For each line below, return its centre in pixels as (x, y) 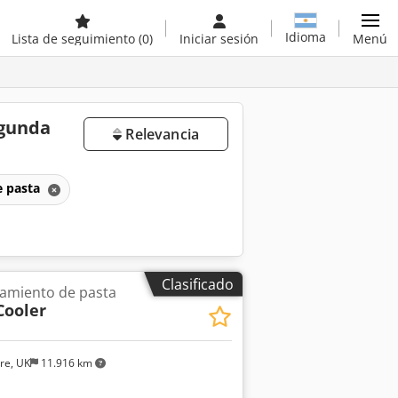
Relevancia (160, 134)
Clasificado (198, 284)
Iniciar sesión (219, 39)
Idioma (306, 36)
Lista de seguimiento (75, 39)
